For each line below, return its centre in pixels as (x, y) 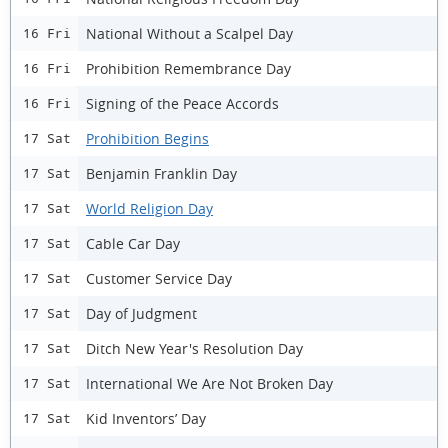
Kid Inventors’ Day (146, 418)
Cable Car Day (133, 243)
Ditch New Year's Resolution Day (194, 348)
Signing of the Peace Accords (182, 103)
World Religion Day (149, 208)
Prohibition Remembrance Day (188, 68)
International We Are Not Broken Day (209, 383)
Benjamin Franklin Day (161, 173)
